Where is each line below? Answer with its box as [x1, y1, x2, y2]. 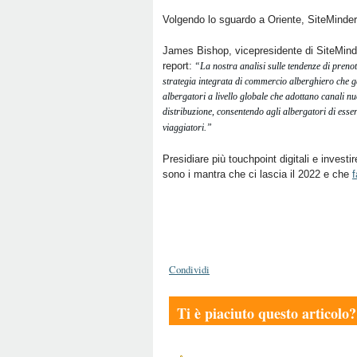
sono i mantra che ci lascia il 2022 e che [163, 168, 352, 180]
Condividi [169, 262, 210, 277]
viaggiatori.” [163, 122, 214, 133]
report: [163, 60, 192, 72]
